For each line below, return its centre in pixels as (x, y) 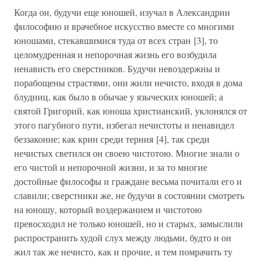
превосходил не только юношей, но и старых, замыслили (129, 223)
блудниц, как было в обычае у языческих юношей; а (119, 97)
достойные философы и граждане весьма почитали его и (128, 181)
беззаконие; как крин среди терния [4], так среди (112, 139)
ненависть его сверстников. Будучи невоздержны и (117, 68)
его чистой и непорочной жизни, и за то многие (111, 167)
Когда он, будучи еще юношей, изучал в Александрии (122, 12)
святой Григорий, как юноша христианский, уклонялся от (131, 111)
